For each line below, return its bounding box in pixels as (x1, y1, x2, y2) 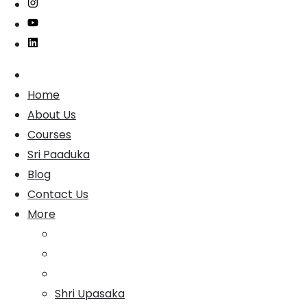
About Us (27, 106, 76, 123)
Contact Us (27, 186, 88, 202)
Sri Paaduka (27, 146, 90, 162)
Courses (27, 126, 71, 143)
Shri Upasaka (55, 285, 125, 302)
